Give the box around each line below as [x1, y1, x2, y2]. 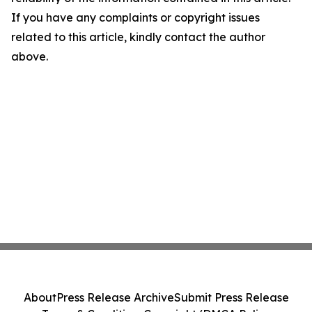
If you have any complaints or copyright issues [11, 10, 260, 24]
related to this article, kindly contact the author [11, 30, 265, 44]
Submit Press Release [173, 290, 289, 304]
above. [11, 49, 48, 63]
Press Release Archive [56, 290, 174, 304]
